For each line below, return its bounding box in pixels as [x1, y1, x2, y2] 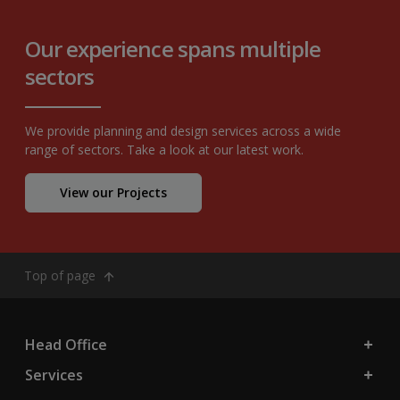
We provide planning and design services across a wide [25, 121, 341, 139]
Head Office [25, 334, 107, 354]
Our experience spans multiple [25, 33, 321, 63]
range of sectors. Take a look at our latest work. [25, 140, 304, 158]
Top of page [24, 266, 99, 284]
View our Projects [60, 183, 167, 201]
